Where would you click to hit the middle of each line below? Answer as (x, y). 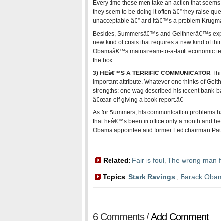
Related (115, 160)
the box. (103, 60)
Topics (113, 177)
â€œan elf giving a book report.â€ (138, 100)
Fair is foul (148, 160)
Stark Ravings (152, 177)
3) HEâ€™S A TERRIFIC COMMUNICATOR (152, 73)
